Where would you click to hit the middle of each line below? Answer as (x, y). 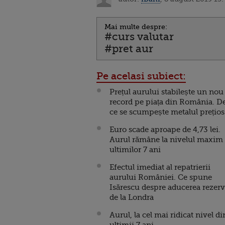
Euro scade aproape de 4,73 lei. (165, 130)
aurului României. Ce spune (161, 177)
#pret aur (129, 49)
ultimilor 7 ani (135, 150)
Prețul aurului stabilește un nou (166, 92)
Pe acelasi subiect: (141, 76)
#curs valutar (139, 37)
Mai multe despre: (136, 27)
